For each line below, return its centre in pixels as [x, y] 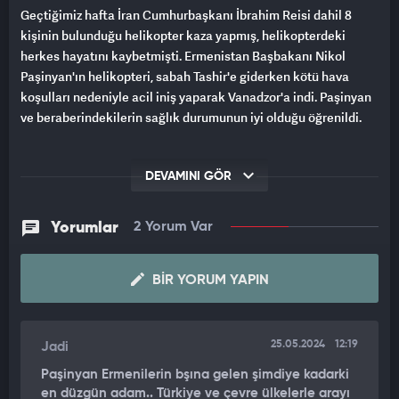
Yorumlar [85, 228]
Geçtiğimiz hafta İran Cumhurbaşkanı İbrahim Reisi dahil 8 [186, 15]
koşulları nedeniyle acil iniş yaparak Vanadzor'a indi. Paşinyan [196, 97]
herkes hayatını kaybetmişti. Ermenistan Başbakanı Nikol [183, 56]
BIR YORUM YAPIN [208, 281]
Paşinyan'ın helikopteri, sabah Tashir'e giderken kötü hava [185, 77]
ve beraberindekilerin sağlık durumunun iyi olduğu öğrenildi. [191, 118]
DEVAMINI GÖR [190, 177]
